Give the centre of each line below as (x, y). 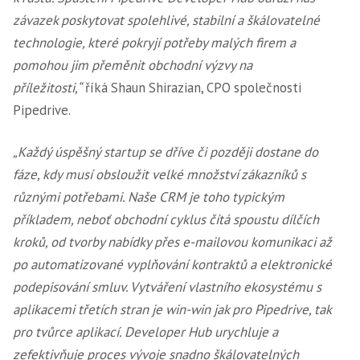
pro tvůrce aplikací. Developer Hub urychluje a (145, 332)
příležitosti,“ (47, 88)
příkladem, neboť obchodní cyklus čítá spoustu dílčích (166, 219)
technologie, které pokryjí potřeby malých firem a (154, 43)
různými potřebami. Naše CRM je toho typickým (149, 197)
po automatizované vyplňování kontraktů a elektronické (172, 264)
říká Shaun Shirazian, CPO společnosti (192, 88)
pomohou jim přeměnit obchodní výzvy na (133, 65)
